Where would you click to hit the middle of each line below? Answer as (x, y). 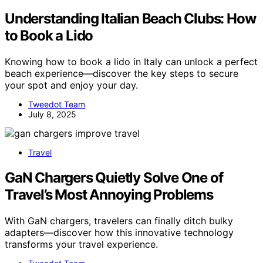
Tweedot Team (57, 104)
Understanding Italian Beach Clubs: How (130, 18)
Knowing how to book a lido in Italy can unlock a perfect (131, 61)
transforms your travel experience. (81, 244)
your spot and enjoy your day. (71, 85)
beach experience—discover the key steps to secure (122, 73)
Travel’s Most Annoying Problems (109, 194)
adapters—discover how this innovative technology (119, 232)
